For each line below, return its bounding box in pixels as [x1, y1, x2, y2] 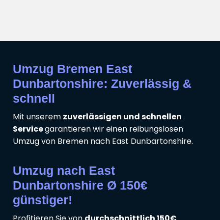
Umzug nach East [13, 164, 115, 178]
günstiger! [13, 193, 72, 207]
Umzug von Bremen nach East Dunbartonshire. [13, 136, 193, 147]
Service [13, 123, 45, 135]
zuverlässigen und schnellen [63, 111, 182, 123]
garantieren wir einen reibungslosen [45, 123, 183, 135]
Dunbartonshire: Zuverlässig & [13, 77, 192, 91]
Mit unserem [13, 111, 63, 123]
